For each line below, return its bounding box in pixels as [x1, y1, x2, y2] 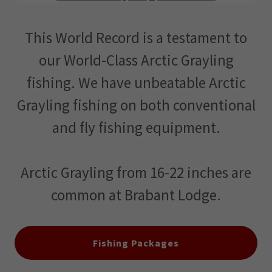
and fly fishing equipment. [52, 118, 220, 137]
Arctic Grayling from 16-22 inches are [21, 163, 251, 182]
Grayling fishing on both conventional [16, 95, 256, 115]
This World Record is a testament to [25, 28, 247, 47]
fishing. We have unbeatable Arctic [26, 73, 246, 92]
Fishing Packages [92, 237, 180, 249]
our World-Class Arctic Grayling [38, 50, 234, 70]
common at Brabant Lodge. [51, 185, 221, 205]
